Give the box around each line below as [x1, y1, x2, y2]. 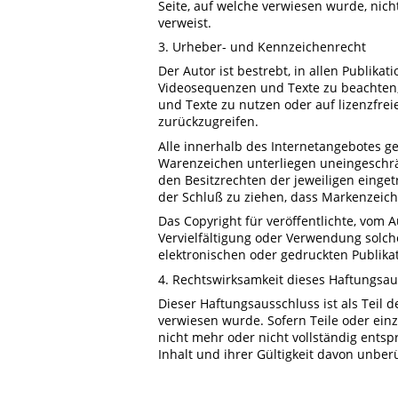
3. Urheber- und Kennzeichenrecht [158, 37, 366, 55]
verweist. [158, 13, 211, 31]
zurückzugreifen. [158, 113, 259, 131]
